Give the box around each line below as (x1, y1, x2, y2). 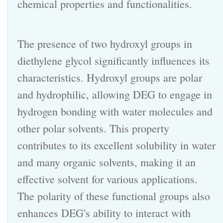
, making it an (134, 154, 196, 169)
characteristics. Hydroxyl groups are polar (17, 70, 202, 85)
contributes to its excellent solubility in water (17, 137, 216, 152)
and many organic (17, 154, 99, 169)
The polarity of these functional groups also (17, 188, 210, 203)
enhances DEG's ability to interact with (17, 205, 191, 220)
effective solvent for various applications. (17, 171, 198, 186)
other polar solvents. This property (17, 120, 169, 135)
